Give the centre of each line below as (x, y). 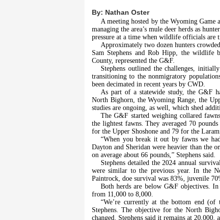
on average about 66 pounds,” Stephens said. (154, 155)
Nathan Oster (127, 13)
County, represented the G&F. (133, 61)
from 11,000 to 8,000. (123, 194)
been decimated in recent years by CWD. (149, 84)
